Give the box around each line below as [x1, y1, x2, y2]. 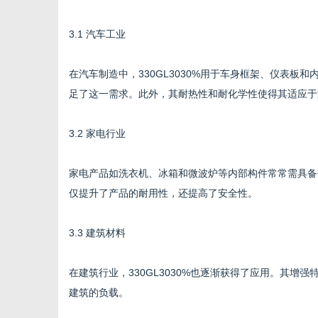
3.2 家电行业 [69, 128, 126, 139]
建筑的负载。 [69, 287, 128, 298]
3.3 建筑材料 [69, 227, 126, 238]
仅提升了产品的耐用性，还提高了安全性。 [69, 187, 258, 199]
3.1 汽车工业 [69, 28, 126, 40]
